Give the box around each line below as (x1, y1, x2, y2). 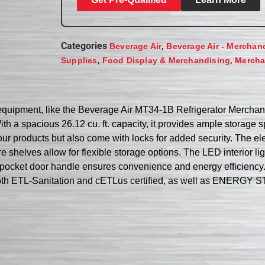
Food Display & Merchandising (102, 55, 231, 65)
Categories (61, 40, 108, 51)
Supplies (61, 55, 98, 65)
